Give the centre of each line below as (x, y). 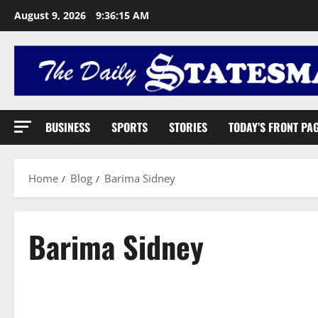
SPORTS (130, 127)
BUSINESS (68, 127)
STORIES (188, 127)
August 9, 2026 (51, 15)
